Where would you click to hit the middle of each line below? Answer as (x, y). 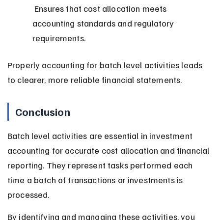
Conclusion (43, 111)
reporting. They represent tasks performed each (101, 165)
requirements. (59, 38)
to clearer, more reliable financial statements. (95, 79)
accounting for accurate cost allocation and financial (109, 150)
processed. (28, 194)
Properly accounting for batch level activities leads (106, 65)
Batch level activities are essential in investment (101, 135)
